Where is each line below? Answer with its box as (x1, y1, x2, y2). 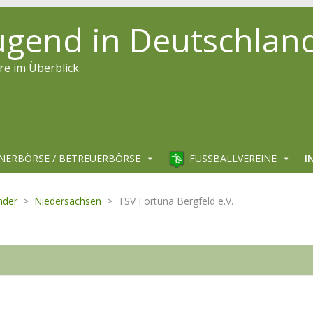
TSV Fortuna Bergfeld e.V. (118, 194, 233, 208)
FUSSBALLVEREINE (189, 152, 271, 165)
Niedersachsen (34, 194, 101, 208)
